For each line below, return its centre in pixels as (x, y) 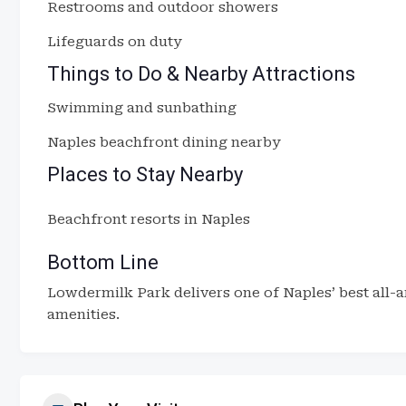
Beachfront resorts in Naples (149, 219)
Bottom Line (103, 262)
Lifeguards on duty (115, 42)
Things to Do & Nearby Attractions (201, 74)
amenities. (83, 314)
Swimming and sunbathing (142, 108)
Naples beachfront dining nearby (164, 142)
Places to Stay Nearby (145, 174)
